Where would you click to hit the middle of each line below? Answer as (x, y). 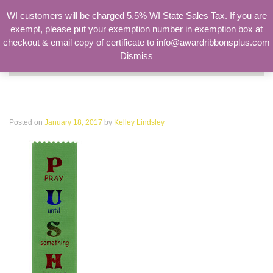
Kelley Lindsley (139, 122)
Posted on (27, 122)
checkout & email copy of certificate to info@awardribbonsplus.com (136, 42)
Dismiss (136, 56)
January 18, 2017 (73, 122)
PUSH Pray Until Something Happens (135, 103)
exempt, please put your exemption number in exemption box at (136, 29)
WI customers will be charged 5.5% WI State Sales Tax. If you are (136, 16)
